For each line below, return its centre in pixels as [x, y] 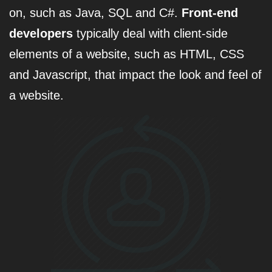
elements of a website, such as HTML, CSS [127, 54]
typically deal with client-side [150, 33]
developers [41, 33]
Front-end [210, 13]
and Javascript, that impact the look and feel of [135, 75]
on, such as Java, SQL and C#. [95, 13]
